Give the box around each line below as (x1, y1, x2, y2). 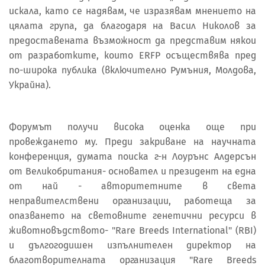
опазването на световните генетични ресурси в (9, 210, 256, 222)
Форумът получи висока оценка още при (9, 121, 256, 133)
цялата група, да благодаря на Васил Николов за (9, 20, 256, 32)
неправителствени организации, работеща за (9, 195, 256, 207)
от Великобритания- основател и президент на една (9, 166, 256, 177)
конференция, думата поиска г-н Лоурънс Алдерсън (9, 151, 256, 163)
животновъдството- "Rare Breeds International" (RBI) (9, 225, 256, 237)
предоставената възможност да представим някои (9, 35, 256, 47)
